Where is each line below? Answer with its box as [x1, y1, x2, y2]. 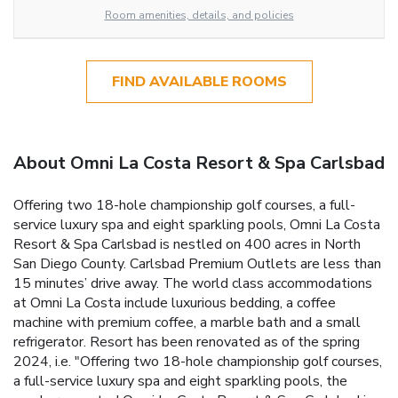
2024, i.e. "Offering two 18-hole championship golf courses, [13, 351, 382, 371]
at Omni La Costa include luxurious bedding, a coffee [13, 292, 336, 313]
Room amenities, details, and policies [104, 7, 294, 22]
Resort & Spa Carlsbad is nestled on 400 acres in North [13, 234, 361, 254]
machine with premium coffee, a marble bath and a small [13, 312, 361, 332]
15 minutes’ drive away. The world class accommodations [13, 273, 372, 293]
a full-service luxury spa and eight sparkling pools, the [13, 370, 347, 391]
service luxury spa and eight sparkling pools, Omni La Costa [13, 214, 380, 235]
